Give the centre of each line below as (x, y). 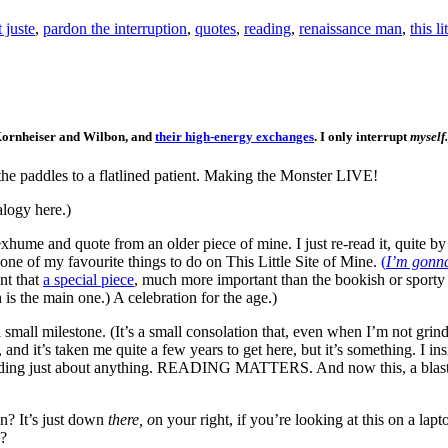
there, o (131, 419)
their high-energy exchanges (234, 136)
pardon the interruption (115, 29)
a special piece (88, 279)
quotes (215, 29)
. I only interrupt (362, 136)
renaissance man (350, 29)
